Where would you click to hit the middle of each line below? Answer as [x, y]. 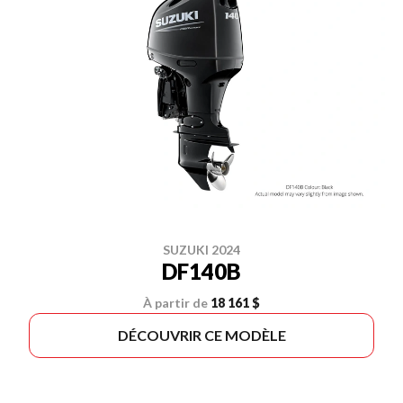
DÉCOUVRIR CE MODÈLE [201, 335]
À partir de [175, 303]
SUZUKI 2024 [201, 250]
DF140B [201, 271]
